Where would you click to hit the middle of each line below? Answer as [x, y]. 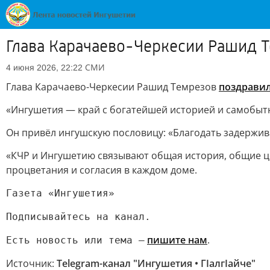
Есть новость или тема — [75, 240]
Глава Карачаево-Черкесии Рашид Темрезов [112, 87]
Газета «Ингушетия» [60, 193]
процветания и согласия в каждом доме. [102, 170]
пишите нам [177, 240]
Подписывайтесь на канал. [78, 217]
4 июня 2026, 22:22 [44, 67]
